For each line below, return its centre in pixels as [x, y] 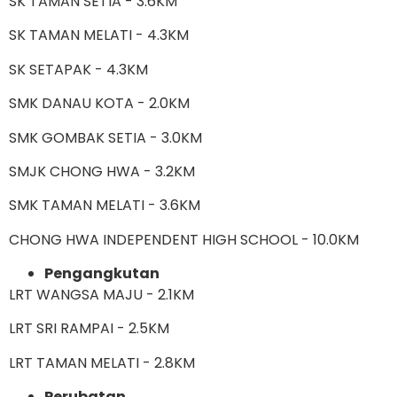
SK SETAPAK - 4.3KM [78, 69]
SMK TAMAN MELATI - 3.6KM [105, 206]
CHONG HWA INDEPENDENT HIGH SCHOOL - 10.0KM [184, 239]
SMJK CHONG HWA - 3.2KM [102, 171]
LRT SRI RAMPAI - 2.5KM [89, 329]
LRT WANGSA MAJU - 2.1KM [101, 295]
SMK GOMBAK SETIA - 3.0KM [105, 137]
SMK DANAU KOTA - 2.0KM [99, 104]
